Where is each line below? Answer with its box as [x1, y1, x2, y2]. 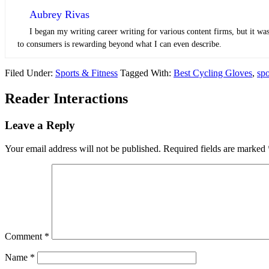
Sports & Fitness [55, 68, 118, 79]
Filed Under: [5, 68, 55, 79]
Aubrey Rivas [29, 8, 89, 21]
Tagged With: [120, 68, 174, 79]
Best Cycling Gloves [174, 68, 252, 79]
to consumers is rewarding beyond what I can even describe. [17, 40, 222, 49]
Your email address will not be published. [5, 143, 161, 154]
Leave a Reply [5, 119, 75, 132]
